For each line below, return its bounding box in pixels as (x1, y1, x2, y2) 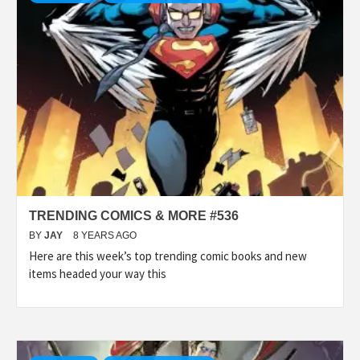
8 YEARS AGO (73, 229, 137, 241)
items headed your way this (29, 265, 166, 281)
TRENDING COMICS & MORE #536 (29, 208, 239, 223)
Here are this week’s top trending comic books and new (29, 247, 307, 264)
